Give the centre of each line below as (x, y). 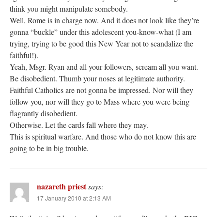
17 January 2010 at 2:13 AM (74, 198)
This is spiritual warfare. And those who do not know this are (103, 136)
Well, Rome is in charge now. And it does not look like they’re (104, 20)
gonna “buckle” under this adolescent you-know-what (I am (101, 31)
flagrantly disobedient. (44, 113)
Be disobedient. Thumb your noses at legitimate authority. (97, 78)
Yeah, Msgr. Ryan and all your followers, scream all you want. (104, 66)
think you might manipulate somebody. (69, 8)
